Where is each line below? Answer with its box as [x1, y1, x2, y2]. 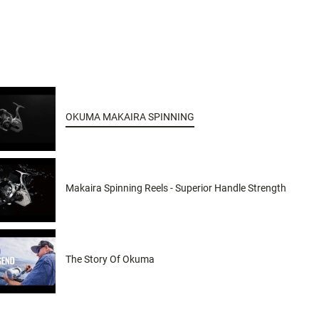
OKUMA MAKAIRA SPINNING [65, 111, 194, 122]
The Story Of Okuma [65, 253, 155, 265]
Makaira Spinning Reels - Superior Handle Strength [65, 182, 286, 194]
